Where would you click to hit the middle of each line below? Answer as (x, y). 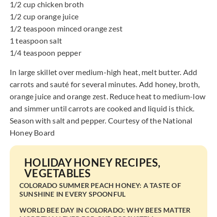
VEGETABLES (58, 173)
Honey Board (32, 132)
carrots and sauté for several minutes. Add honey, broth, (105, 84)
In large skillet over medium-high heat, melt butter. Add (104, 72)
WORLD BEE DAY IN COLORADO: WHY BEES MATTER (105, 210)
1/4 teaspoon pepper (46, 53)
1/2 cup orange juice (44, 16)
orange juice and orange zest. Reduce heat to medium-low (108, 96)
